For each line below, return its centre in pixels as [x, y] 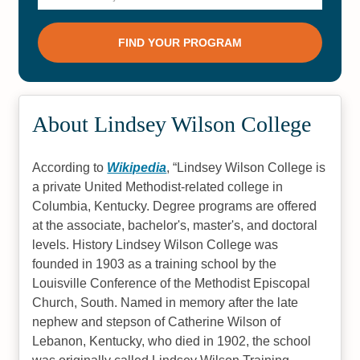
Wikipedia [137, 168]
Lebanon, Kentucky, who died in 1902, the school [172, 341]
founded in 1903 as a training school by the [155, 264]
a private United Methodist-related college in [158, 187]
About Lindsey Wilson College [172, 124]
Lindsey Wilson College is [252, 168]
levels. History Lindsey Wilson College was [155, 245]
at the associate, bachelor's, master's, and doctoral [175, 225]
